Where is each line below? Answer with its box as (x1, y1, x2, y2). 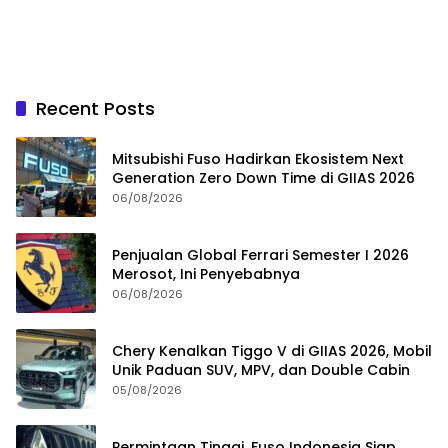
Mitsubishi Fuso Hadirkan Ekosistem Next (112, 149, 404, 170)
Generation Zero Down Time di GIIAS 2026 (112, 168, 415, 189)
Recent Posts (36, 96, 155, 122)
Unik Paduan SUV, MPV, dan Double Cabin (112, 360, 410, 381)
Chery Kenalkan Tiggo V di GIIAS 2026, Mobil (112, 341, 432, 362)
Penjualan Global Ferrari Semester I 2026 (112, 245, 409, 266)
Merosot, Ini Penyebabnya (112, 264, 300, 285)
